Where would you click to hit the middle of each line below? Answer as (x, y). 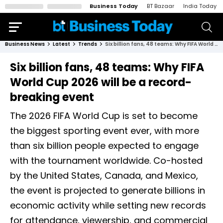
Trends (88, 44)
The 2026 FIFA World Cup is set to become (104, 116)
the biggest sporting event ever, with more (105, 131)
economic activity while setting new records (108, 205)
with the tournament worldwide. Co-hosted (106, 161)
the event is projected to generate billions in (108, 190)
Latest (61, 44)
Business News (25, 44)
